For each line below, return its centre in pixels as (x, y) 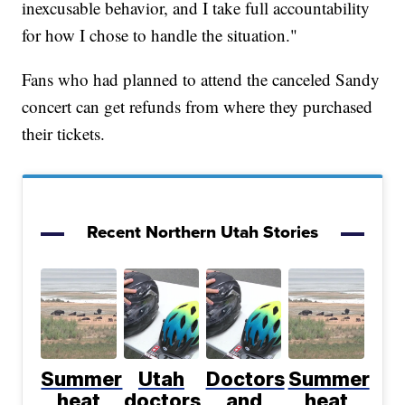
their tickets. (64, 133)
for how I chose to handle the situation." (160, 34)
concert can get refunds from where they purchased (198, 106)
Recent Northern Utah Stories (202, 231)
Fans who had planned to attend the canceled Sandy (201, 79)
